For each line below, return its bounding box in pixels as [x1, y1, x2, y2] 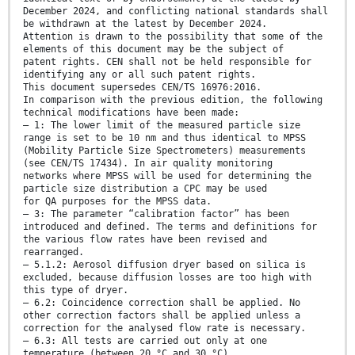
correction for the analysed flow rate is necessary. [23, 323, 306, 334]
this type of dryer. [23, 284, 128, 296]
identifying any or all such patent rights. [23, 69, 256, 81]
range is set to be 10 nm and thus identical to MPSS [23, 132, 306, 144]
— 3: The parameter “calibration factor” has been [23, 208, 289, 220]
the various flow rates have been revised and [23, 234, 267, 246]
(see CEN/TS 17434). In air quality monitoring [23, 158, 273, 170]
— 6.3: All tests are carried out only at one [23, 335, 267, 347]
